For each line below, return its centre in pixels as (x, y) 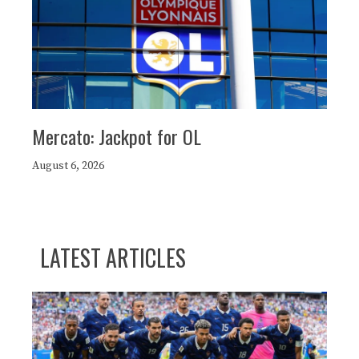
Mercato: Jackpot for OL (117, 137)
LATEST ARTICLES (113, 258)
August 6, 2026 (68, 166)
